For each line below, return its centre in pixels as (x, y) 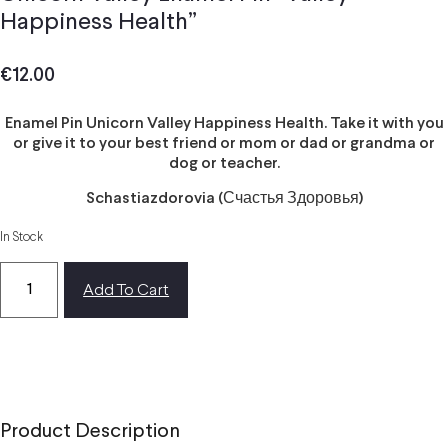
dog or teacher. (224, 164)
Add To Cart (126, 290)
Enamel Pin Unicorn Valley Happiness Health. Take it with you (224, 124)
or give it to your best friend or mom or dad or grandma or (224, 144)
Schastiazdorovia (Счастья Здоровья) (224, 198)
